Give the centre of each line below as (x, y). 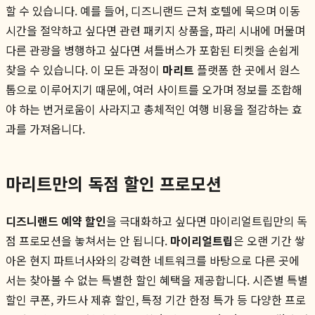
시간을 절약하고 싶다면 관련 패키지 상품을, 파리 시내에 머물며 (155, 30)
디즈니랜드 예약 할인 (56, 220)
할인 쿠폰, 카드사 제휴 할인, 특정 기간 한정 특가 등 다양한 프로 (156, 299)
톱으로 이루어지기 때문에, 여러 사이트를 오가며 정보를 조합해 (154, 89)
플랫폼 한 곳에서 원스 (247, 69)
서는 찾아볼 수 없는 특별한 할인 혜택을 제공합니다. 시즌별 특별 (157, 279)
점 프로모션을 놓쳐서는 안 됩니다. (88, 240)
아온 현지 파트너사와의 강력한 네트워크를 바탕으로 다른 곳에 (153, 260)
